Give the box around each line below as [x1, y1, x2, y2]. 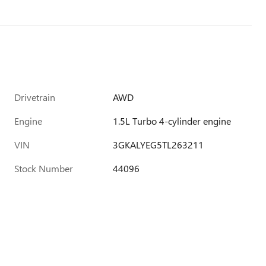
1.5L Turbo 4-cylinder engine [113, 114, 232, 127]
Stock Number [14, 161, 73, 175]
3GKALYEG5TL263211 [113, 138, 204, 151]
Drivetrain [14, 90, 55, 103]
